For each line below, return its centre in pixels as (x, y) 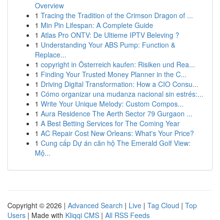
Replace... (51, 55)
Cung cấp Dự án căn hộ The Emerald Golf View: (116, 143)
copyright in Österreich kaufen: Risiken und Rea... (118, 64)
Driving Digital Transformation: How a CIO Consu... (120, 84)
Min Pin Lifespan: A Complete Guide (97, 25)
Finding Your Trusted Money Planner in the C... (114, 74)
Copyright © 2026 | (38, 205)
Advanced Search (95, 205)
